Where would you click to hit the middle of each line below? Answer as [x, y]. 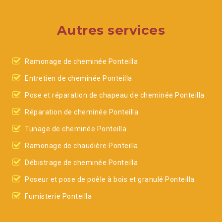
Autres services [111, 30]
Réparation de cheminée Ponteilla [82, 112]
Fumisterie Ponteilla [58, 196]
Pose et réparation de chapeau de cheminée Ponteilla [115, 95]
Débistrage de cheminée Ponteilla [81, 163]
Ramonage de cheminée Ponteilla [81, 61]
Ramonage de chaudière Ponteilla [82, 146]
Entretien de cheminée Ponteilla [79, 78]
